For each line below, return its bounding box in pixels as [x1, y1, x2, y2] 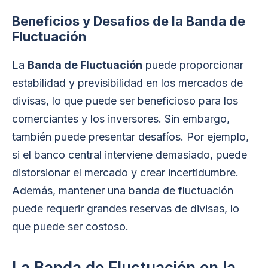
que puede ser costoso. [12, 220, 129, 233]
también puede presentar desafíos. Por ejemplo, [12, 130, 249, 143]
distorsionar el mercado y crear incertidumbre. [12, 166, 239, 179]
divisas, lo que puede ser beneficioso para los [12, 95, 238, 107]
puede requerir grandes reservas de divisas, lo [12, 202, 239, 215]
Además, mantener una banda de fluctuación [12, 184, 233, 197]
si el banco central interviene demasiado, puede [12, 148, 247, 161]
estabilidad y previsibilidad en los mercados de [12, 77, 243, 89]
